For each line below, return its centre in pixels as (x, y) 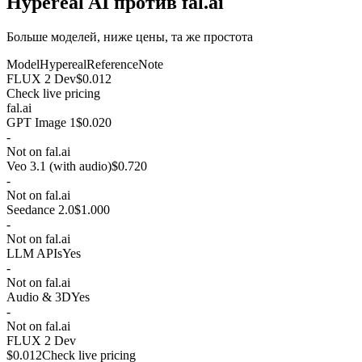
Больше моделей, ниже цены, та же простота (130, 36)
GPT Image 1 (41, 122)
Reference (112, 64)
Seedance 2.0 (40, 209)
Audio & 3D (39, 297)
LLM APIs (34, 253)
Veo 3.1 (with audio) (59, 166)
